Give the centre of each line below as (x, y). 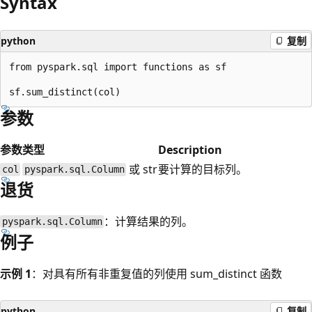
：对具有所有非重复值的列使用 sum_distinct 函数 (157, 273)
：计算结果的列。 (149, 221)
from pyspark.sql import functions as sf (118, 67)
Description (190, 149)
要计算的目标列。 (203, 169)
